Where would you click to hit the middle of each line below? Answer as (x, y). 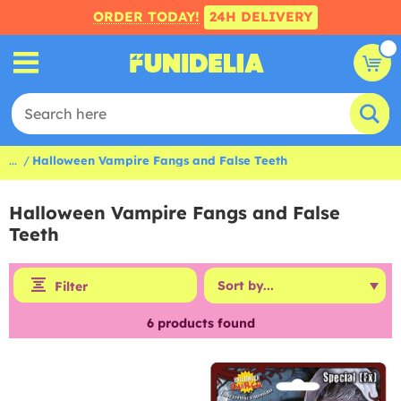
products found (204, 323)
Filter (71, 286)
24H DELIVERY (260, 17)
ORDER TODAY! (146, 17)
